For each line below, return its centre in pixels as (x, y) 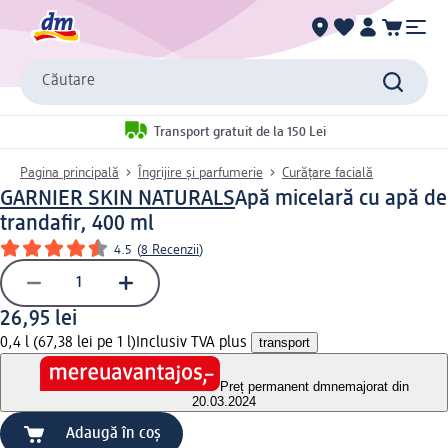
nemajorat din (369, 387)
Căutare (68, 81)
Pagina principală (69, 172)
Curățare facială (327, 172)
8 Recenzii (170, 249)
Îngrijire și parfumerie (200, 172)
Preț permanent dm (275, 387)
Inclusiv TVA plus (193, 342)
